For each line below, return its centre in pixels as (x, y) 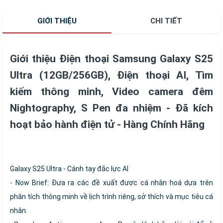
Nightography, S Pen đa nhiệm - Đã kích (111, 108)
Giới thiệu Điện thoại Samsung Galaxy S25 (111, 59)
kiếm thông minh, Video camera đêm (111, 92)
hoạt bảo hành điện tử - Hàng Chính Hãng (107, 125)
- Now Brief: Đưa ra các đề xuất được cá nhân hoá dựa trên (111, 183)
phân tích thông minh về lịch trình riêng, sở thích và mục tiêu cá (111, 197)
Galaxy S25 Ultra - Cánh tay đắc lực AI (69, 169)
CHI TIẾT (166, 21)
